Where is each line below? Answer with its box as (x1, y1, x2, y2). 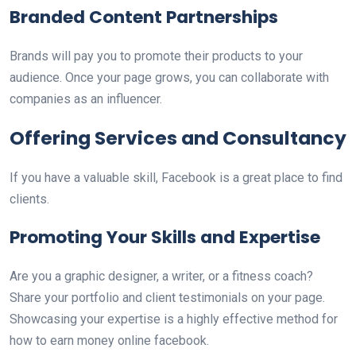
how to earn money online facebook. (10, 333, 209, 348)
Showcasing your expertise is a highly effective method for (10, 311, 338, 327)
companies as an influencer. (10, 91, 162, 106)
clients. (10, 192, 49, 207)
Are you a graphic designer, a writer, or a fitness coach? (10, 269, 313, 284)
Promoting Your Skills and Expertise (10, 225, 320, 250)
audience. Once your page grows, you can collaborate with (10, 70, 329, 85)
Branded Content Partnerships (10, 5, 278, 29)
